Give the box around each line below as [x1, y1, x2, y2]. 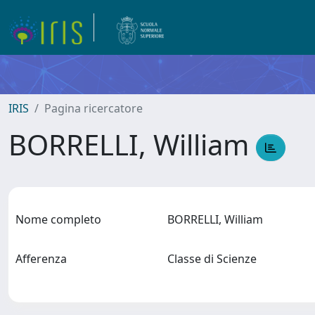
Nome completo [15, 212, 101, 227]
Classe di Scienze [167, 251, 262, 266]
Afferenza [15, 251, 67, 266]
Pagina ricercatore [44, 101, 143, 116]
